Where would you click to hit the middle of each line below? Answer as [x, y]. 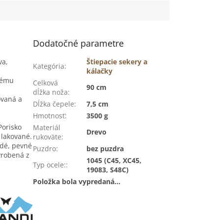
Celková [46, 82]
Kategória [49, 66]
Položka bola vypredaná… [77, 181]
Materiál [47, 127]
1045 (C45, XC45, [114, 160]
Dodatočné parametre [79, 43]
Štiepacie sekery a [117, 61]
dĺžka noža [51, 92]
